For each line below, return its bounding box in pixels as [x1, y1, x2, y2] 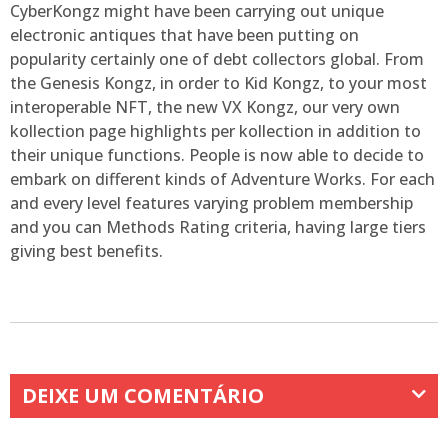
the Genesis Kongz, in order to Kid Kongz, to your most [10, 71, 427, 94]
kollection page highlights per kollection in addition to [10, 119, 421, 142]
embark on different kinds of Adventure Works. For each [10, 167, 435, 190]
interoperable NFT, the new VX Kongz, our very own [10, 95, 400, 118]
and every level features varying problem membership [10, 191, 413, 214]
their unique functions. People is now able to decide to [10, 143, 424, 166]
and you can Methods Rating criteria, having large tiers [10, 215, 426, 238]
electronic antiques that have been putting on [10, 23, 359, 46]
